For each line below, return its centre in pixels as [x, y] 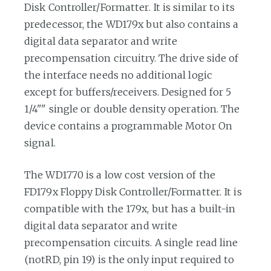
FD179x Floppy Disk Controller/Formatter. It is [133, 191]
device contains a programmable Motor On [128, 126]
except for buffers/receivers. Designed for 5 [128, 92]
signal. [40, 142]
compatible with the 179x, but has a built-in [130, 208]
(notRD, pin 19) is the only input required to [129, 259]
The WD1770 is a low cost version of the [120, 175]
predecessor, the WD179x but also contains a [132, 24]
